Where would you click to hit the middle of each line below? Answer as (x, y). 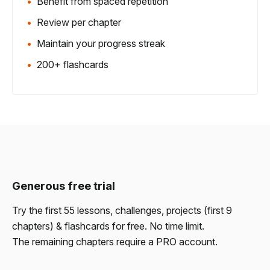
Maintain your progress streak (101, 43)
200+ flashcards (73, 64)
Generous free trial (64, 186)
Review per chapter (79, 22)
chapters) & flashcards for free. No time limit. (108, 226)
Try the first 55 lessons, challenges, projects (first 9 (122, 210)
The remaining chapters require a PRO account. (115, 241)
